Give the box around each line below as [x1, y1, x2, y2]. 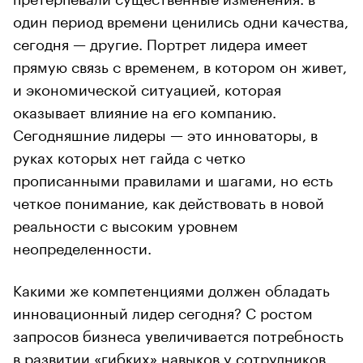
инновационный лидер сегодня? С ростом [13, 299, 313, 322]
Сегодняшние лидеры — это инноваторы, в [13, 121, 318, 144]
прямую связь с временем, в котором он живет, [13, 53, 347, 76]
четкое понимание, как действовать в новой [13, 189, 324, 212]
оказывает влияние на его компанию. [13, 98, 276, 122]
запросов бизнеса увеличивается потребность [13, 322, 344, 345]
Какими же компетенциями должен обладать [13, 276, 330, 300]
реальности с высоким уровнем [13, 211, 238, 235]
